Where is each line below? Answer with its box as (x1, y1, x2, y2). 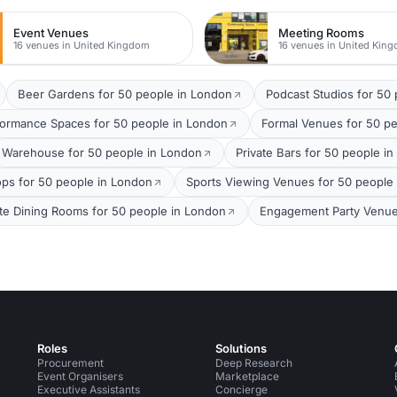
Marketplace (215, 370, 280, 383)
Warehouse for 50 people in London (2, 145, 202, 160)
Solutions (215, 341, 268, 355)
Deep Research (215, 356, 293, 370)
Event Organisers (36, 370, 123, 383)
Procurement (36, 356, 104, 370)
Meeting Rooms (278, 25, 365, 40)
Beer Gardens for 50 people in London (18, 87, 232, 101)
